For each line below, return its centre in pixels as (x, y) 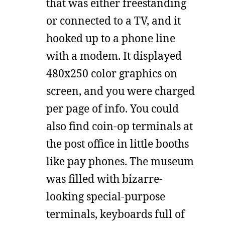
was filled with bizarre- (104, 179)
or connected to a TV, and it (114, 21)
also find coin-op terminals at (120, 126)
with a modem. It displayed (114, 56)
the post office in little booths (118, 144)
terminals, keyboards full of (116, 214)
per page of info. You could (113, 108)
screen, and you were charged (121, 91)
